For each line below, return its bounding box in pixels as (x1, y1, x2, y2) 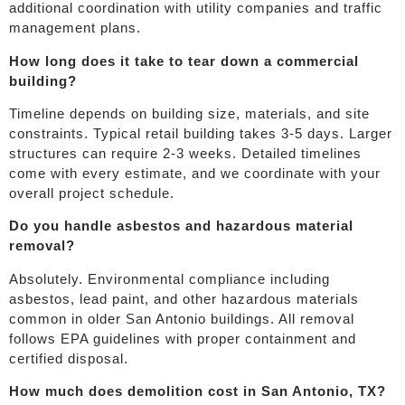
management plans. (9, 20, 141, 36)
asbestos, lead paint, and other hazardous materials (9, 290, 359, 306)
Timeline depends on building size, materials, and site (9, 106, 370, 122)
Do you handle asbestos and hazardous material (9, 218, 353, 234)
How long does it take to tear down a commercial (9, 52, 359, 69)
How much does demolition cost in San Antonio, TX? (9, 383, 386, 400)
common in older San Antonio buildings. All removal (9, 310, 354, 326)
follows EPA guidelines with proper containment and (9, 330, 356, 346)
